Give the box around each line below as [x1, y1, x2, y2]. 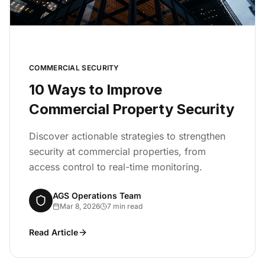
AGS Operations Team [53, 190, 141, 201]
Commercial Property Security [29, 100, 234, 118]
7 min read [107, 201, 143, 211]
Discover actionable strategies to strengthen [29, 130, 225, 142]
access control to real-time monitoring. [29, 160, 202, 173]
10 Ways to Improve [29, 80, 162, 98]
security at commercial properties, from [29, 145, 206, 157]
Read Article [29, 227, 78, 237]
